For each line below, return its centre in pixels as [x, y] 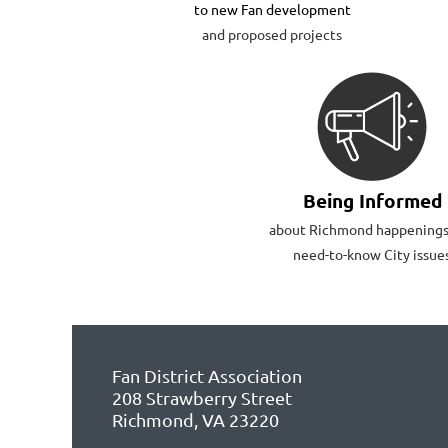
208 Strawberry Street [202, 397]
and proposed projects [272, 33]
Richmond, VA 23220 [195, 419]
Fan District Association [207, 375]
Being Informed [372, 201]
